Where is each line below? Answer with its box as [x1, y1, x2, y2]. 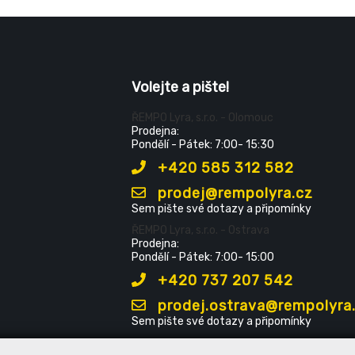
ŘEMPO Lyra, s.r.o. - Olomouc [131, 110, 273, 124]
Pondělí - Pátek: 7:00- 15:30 [131, 137, 274, 151]
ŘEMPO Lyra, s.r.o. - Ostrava [131, 223, 269, 237]
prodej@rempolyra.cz [153, 184, 313, 202]
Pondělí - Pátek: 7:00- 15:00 [131, 250, 274, 264]
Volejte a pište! [131, 78, 229, 96]
